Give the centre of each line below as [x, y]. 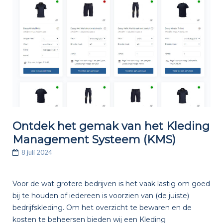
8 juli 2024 [37, 153]
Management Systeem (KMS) [94, 140]
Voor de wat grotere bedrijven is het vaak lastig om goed [111, 183]
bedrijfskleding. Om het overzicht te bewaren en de [102, 207]
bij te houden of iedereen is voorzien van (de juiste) [101, 195]
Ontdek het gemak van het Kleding [111, 126]
